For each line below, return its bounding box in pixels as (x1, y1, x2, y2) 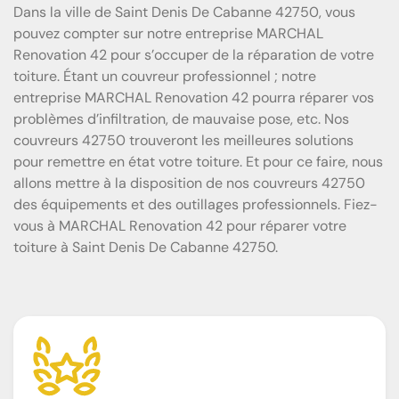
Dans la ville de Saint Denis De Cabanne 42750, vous (13, 2, 355, 21)
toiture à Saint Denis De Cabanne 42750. (13, 237, 278, 256)
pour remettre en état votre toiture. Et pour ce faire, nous (13, 151, 383, 171)
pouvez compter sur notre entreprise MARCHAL (13, 23, 323, 43)
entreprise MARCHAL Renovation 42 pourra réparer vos (13, 87, 374, 107)
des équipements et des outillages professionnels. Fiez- (13, 194, 378, 214)
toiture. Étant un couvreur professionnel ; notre (13, 66, 316, 85)
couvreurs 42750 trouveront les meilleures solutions (13, 130, 354, 150)
